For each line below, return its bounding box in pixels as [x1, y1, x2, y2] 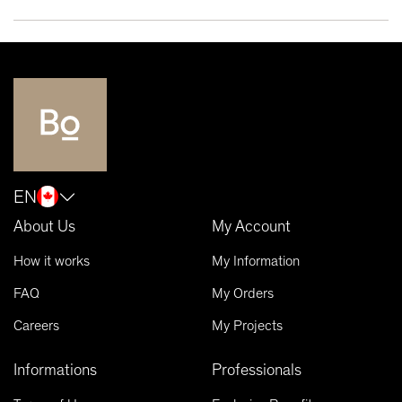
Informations [13, 359, 97, 380]
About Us [13, 215, 75, 236]
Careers [13, 316, 59, 334]
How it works [13, 251, 90, 269]
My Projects [212, 316, 283, 334]
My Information [212, 251, 300, 269]
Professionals [212, 359, 301, 380]
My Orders [212, 284, 274, 301]
